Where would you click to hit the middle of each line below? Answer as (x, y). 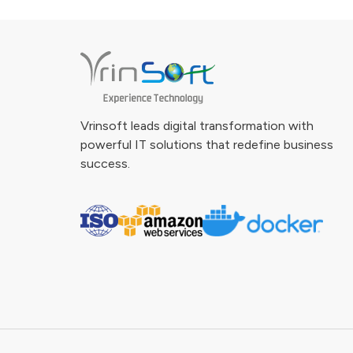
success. (105, 163)
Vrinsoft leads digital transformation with (197, 125)
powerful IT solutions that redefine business (207, 144)
